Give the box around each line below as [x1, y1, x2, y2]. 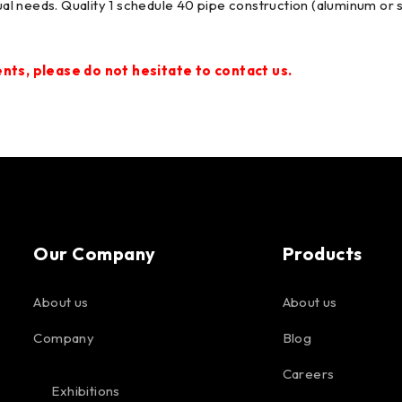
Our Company [33, 241, 156, 265]
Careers [282, 364, 335, 382]
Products [282, 241, 363, 265]
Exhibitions [51, 381, 120, 399]
